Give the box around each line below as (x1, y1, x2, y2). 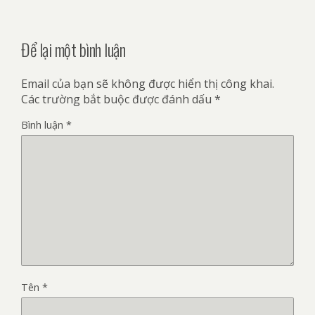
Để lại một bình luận (21, 36, 126, 62)
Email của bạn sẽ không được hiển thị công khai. (21, 75, 274, 91)
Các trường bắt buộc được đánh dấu (21, 91, 214, 107)
